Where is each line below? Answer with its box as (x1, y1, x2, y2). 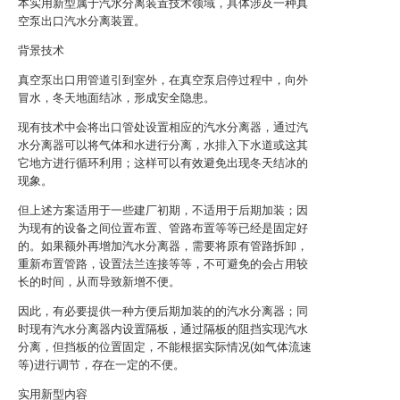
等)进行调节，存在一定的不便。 (18, 358, 185, 371)
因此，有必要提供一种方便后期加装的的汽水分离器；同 (18, 304, 308, 318)
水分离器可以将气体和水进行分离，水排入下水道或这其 (18, 138, 308, 152)
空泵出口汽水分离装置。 (18, 14, 146, 28)
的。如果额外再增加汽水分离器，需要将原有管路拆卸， (18, 239, 308, 253)
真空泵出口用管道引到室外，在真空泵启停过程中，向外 (18, 73, 308, 87)
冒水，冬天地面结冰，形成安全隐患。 (18, 91, 215, 104)
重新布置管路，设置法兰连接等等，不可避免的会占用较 (18, 257, 308, 271)
